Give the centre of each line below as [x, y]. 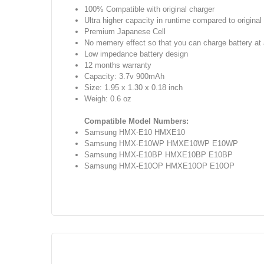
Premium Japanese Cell [126, 31]
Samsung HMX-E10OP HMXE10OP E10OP [161, 166]
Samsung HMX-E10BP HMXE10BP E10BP [159, 154]
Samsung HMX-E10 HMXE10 [135, 132]
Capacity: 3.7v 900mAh [126, 76]
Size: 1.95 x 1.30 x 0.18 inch [135, 87]
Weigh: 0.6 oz [109, 98]
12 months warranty [119, 65]
